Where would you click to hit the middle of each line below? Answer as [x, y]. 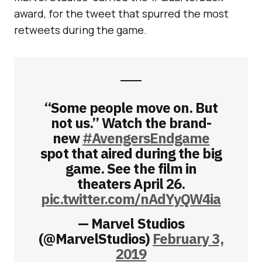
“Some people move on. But [131, 107]
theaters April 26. [131, 183]
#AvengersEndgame [146, 138]
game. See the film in [131, 168]
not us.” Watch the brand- [131, 123]
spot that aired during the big [131, 153]
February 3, [188, 238]
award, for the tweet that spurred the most [121, 13]
